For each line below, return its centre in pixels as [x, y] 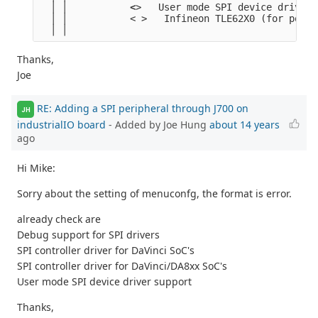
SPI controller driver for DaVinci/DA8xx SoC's [122, 266]
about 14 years [245, 125]
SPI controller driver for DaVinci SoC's [106, 251]
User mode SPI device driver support [104, 282]
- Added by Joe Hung [158, 125]
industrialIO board [61, 125]
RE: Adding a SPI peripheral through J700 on [143, 108]
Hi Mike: [36, 168]
